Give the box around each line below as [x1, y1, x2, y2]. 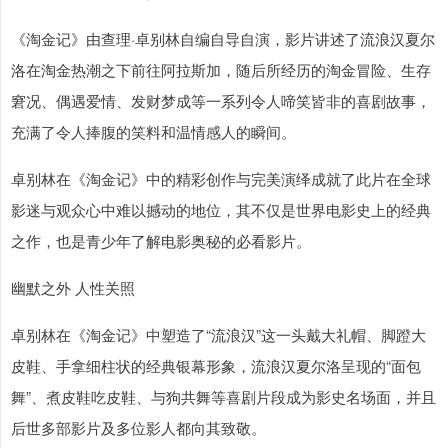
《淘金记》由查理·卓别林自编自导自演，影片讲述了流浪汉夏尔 [11, 28, 435, 50]
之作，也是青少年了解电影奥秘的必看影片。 [11, 230, 311, 252]
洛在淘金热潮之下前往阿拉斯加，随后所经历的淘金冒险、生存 [11, 59, 431, 81]
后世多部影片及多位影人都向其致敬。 [11, 417, 266, 439]
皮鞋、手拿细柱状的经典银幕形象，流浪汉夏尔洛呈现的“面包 [11, 355, 421, 377]
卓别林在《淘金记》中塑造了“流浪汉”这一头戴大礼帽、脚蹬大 [11, 324, 426, 346]
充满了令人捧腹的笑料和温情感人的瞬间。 [11, 121, 296, 143]
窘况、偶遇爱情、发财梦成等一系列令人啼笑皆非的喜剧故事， [11, 90, 431, 112]
